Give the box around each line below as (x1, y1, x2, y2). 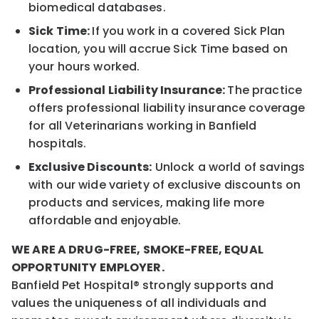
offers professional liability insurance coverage (28, 99, 305, 116)
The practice (227, 81, 303, 98)
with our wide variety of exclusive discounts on (28, 176, 301, 193)
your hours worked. (28, 58, 140, 75)
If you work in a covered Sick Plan (92, 22, 285, 39)
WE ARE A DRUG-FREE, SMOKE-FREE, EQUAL (11, 241, 263, 258)
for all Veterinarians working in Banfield (28, 117, 257, 134)
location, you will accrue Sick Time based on (28, 40, 288, 57)
